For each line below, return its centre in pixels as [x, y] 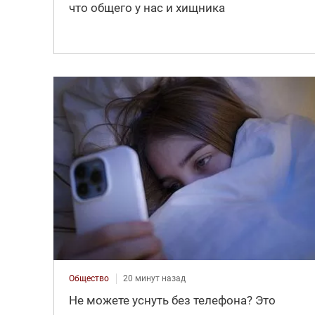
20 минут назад [154, 278]
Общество [89, 278]
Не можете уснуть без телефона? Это [172, 300]
